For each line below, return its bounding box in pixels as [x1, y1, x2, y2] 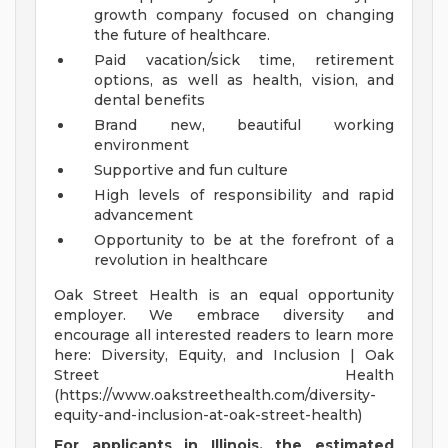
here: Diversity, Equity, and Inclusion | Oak [54, 346, 394, 365]
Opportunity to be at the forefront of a [94, 231, 394, 250]
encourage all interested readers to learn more [54, 326, 394, 345]
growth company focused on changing [94, 6, 394, 25]
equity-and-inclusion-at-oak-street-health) [54, 406, 362, 425]
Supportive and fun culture [94, 161, 288, 180]
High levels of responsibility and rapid [94, 186, 394, 205]
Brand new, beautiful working [94, 116, 394, 135]
